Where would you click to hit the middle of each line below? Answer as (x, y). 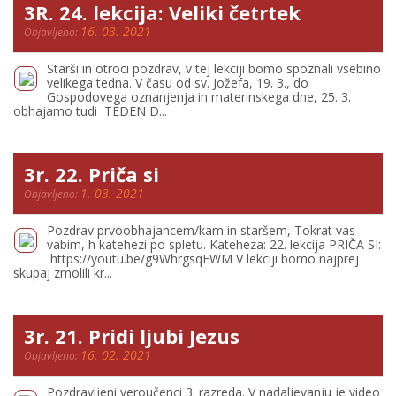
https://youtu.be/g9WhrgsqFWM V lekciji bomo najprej (203, 259)
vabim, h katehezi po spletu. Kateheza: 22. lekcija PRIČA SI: (214, 244)
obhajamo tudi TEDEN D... (90, 111)
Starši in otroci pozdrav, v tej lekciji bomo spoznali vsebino (214, 69)
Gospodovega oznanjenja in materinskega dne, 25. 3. (199, 97)
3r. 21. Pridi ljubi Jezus (132, 336)
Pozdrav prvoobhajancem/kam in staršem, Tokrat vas (201, 230)
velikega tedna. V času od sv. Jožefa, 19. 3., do (178, 83)
